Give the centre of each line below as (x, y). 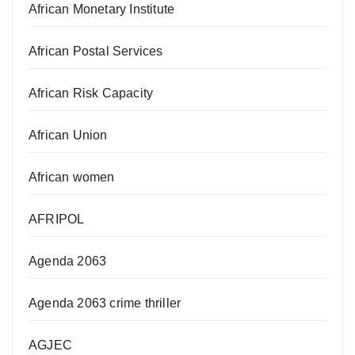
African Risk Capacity (91, 93)
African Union (68, 135)
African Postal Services (96, 51)
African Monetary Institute (102, 9)
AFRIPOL (57, 219)
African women (72, 177)
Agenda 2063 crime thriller (105, 303)
